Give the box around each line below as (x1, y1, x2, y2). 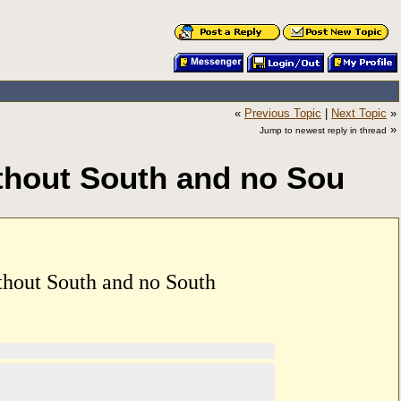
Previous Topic (244, 107, 321, 120)
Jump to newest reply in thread (260, 125, 387, 135)
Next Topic (331, 107, 387, 120)
